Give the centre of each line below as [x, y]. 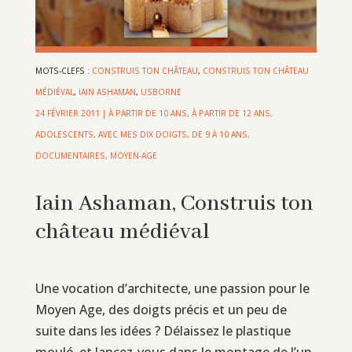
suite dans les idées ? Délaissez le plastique [163, 330]
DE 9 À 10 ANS [219, 134]
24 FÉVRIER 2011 [67, 113]
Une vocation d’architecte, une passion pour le [172, 288]
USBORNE [161, 92]
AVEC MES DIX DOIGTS [142, 134]
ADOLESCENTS [64, 134]
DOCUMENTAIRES [70, 155]
